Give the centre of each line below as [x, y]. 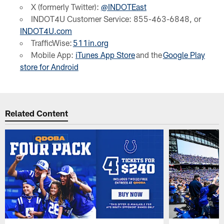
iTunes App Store [105, 55]
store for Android [49, 67]
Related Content [37, 113]
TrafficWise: [52, 43]
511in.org [90, 43]
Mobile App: [53, 55]
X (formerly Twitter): [66, 7]
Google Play [184, 55]
